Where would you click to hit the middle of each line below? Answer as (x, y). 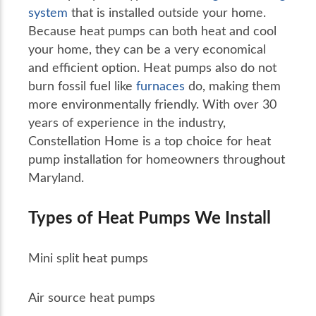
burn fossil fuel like (82, 85)
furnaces (160, 85)
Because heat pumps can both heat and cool (152, 30)
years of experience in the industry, (127, 122)
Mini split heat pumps (88, 257)
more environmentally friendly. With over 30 (152, 103)
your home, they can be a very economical (147, 48)
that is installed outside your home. (167, 12)
